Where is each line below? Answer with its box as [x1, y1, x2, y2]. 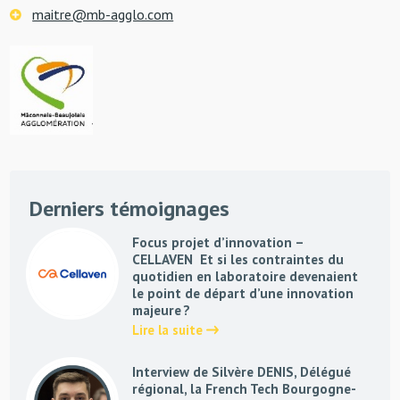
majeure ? [131, 301, 190, 319]
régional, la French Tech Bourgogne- [131, 379, 356, 397]
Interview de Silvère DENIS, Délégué [131, 362, 351, 380]
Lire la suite [131, 321, 206, 338]
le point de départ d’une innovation [131, 284, 354, 302]
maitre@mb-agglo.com [32, 4, 174, 23]
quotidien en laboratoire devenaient [131, 267, 358, 285]
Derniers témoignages [29, 194, 230, 222]
